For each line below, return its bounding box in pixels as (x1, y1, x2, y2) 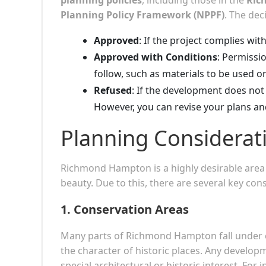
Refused (94, 83, 132, 97)
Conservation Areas (74, 201, 189, 217)
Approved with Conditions (94, 50, 217, 64)
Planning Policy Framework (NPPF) (61, 8, 224, 21)
